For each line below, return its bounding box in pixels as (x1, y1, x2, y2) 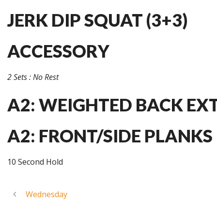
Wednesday (26, 189, 67, 200)
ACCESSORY (7, 40, 109, 62)
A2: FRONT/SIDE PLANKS (7, 125, 213, 146)
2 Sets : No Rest (7, 72, 59, 82)
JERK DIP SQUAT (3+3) (7, 9, 187, 31)
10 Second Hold (7, 156, 63, 167)
